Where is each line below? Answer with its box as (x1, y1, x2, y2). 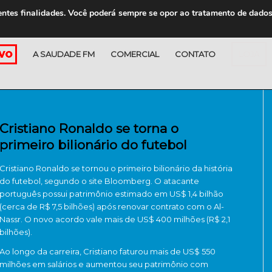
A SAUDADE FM (33, 49, 95, 59)
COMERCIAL (110, 49, 159, 59)
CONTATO (175, 49, 216, 59)
